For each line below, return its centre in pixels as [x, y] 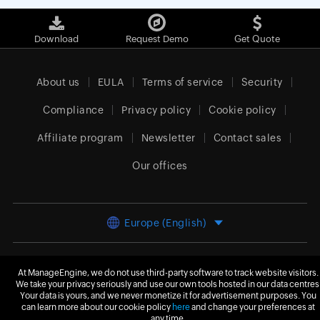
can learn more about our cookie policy [97, 307]
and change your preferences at [252, 307]
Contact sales [247, 138]
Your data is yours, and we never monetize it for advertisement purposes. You [168, 296]
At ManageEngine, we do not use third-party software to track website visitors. [168, 273]
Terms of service [182, 82]
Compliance [74, 110]
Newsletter [168, 138]
